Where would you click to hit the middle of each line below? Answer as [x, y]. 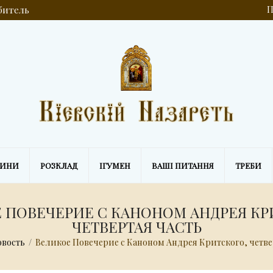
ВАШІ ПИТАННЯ [183, 165]
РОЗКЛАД [59, 165]
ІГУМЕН [115, 165]
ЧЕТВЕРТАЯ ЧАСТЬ [136, 227]
